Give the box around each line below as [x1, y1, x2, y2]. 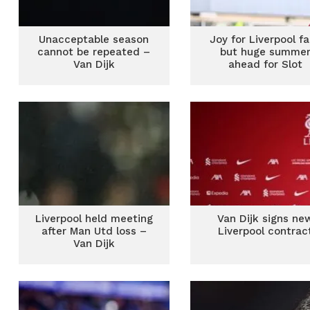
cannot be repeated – [37, 46, 151, 58]
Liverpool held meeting [35, 212, 153, 225]
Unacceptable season [39, 33, 149, 46]
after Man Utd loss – [41, 225, 147, 237]
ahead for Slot [228, 58, 302, 71]
